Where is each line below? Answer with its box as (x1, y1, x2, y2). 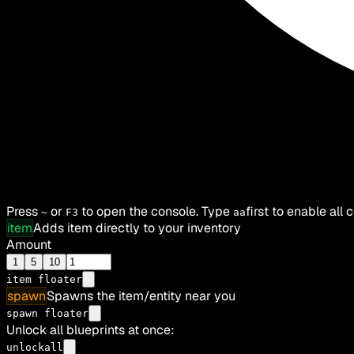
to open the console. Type (81, 203, 233, 220)
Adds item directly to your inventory (33, 220, 241, 237)
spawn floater (6, 307, 88, 320)
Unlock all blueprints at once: (6, 322, 175, 339)
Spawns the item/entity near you (47, 288, 235, 305)
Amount (6, 236, 51, 254)
